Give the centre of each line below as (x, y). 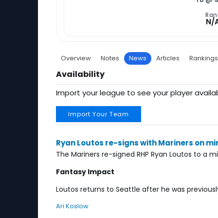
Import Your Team (99, 114)
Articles (168, 58)
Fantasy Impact (85, 172)
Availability (80, 74)
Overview (76, 58)
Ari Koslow (72, 206)
